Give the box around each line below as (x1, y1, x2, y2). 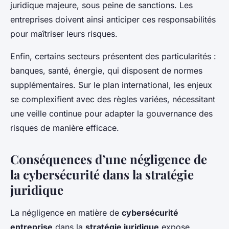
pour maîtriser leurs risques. (10, 29, 118, 39)
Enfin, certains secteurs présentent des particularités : (10, 51, 216, 62)
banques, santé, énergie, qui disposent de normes (10, 65, 202, 76)
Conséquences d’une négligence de (10, 151, 207, 168)
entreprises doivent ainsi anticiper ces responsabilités (10, 14, 216, 25)
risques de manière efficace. (10, 123, 119, 133)
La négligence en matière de (10, 208, 122, 218)
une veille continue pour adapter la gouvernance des (10, 108, 213, 119)
